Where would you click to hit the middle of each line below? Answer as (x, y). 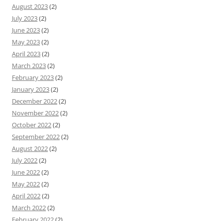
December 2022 (35, 101)
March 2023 (29, 65)
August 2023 (30, 6)
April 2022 (26, 196)
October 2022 (32, 125)
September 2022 (36, 136)
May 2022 (26, 184)
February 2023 (33, 77)
